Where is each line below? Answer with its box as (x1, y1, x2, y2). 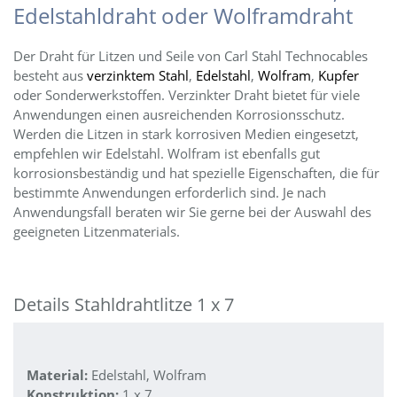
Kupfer (318, 66, 359, 84)
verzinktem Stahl (83, 66, 189, 84)
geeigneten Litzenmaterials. (13, 222, 180, 240)
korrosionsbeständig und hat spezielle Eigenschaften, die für (13, 164, 379, 182)
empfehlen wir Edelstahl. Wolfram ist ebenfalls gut (13, 144, 320, 162)
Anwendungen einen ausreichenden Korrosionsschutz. (13, 105, 345, 123)
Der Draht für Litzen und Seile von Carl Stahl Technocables (13, 47, 368, 65)
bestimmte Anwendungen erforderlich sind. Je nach (13, 183, 326, 201)
